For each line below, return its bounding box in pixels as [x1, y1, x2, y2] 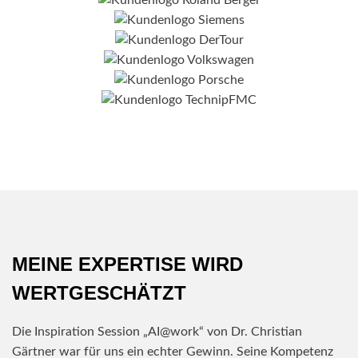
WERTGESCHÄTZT [12, 281, 186, 304]
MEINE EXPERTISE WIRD [12, 253, 243, 275]
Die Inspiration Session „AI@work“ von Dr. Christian [12, 324, 302, 338]
